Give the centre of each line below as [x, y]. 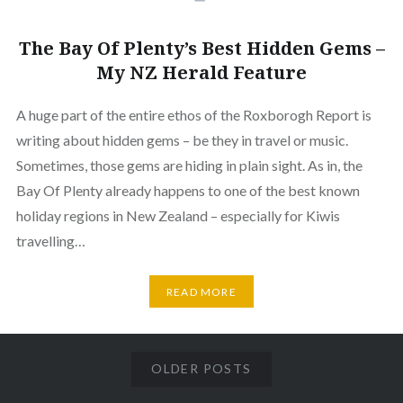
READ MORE [201, 291]
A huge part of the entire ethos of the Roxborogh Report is [193, 115]
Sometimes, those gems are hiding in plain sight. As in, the [189, 166]
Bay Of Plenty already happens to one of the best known [188, 191]
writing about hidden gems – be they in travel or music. [182, 140]
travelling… [50, 241]
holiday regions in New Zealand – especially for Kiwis [178, 216]
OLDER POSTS [201, 369]
